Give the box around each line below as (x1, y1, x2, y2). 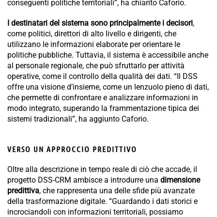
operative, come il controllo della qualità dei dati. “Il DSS (7, 72, 198, 81)
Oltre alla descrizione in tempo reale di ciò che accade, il (7, 165, 197, 174)
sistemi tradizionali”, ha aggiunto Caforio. (7, 114, 149, 124)
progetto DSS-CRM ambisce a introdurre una (7, 175, 160, 185)
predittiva (7, 186, 39, 196)
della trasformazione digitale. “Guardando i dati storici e (7, 197, 198, 206)
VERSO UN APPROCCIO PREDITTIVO (7, 144, 137, 154)
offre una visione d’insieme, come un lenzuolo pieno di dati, (7, 82, 209, 92)
